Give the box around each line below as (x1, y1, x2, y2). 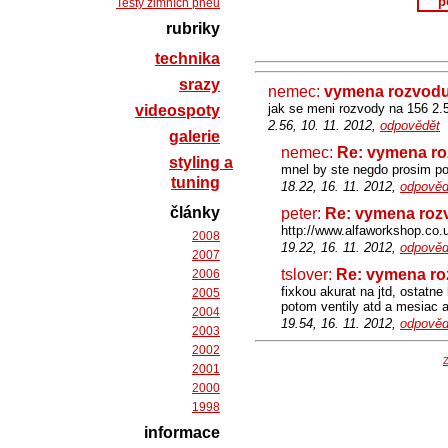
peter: (281, 205, 325, 222)
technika (155, 50, 220, 67)
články (170, 204, 220, 221)
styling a (169, 154, 233, 171)
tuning (171, 174, 220, 191)
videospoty (135, 102, 220, 119)
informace (144, 424, 220, 441)
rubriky (166, 20, 220, 37)
